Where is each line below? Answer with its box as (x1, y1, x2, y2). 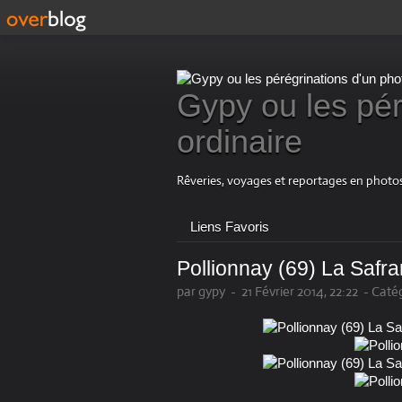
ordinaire (177, 123, 302, 161)
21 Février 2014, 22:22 (241, 283, 358, 301)
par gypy (177, 283, 225, 301)
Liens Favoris (190, 219, 269, 235)
